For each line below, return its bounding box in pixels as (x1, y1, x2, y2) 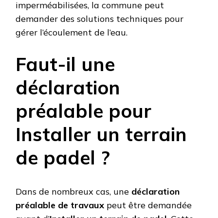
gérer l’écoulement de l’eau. (16, 26, 127, 38)
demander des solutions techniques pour (16, 13, 183, 24)
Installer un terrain (16, 122, 187, 146)
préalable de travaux (16, 200, 104, 211)
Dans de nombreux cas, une (16, 186, 131, 198)
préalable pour (16, 98, 151, 123)
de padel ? (16, 145, 110, 169)
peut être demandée (104, 200, 192, 211)
